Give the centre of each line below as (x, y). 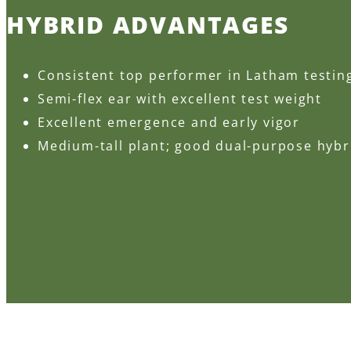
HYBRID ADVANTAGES (148, 25)
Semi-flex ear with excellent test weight (180, 99)
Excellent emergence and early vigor (169, 123)
